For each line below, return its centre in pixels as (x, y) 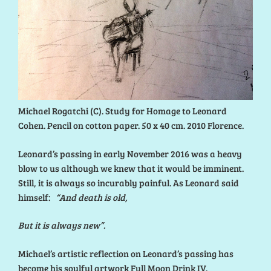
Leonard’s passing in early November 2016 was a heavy (130, 153)
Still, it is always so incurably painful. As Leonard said (129, 182)
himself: (36, 197)
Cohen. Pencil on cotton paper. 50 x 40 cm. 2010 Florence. (131, 126)
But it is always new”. (63, 225)
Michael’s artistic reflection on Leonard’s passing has (126, 253)
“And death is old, (91, 197)
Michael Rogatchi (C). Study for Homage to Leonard (122, 111)
